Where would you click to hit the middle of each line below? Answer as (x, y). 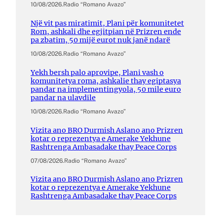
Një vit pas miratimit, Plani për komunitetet (107, 23)
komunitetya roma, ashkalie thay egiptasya (106, 81)
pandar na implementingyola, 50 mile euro (106, 89)
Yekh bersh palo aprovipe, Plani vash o (97, 72)
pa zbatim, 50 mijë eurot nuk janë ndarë (100, 40)
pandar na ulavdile (63, 97)
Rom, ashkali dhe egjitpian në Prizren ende (106, 32)
